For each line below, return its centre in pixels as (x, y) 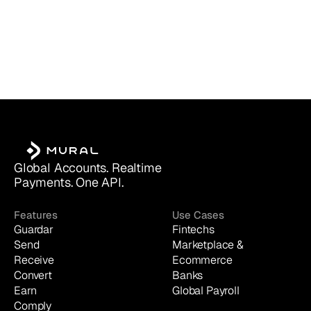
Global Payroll (206, 291)
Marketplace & (208, 245)
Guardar (34, 229)
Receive (34, 260)
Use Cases (198, 215)
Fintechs (193, 229)
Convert (33, 275)
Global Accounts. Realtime (88, 168)
